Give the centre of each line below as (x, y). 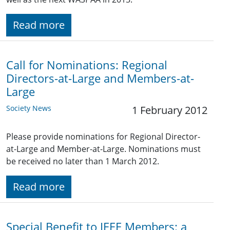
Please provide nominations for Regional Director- (103, 137)
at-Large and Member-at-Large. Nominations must (103, 149)
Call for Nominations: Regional (87, 65)
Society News (29, 108)
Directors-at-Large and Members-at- (100, 79)
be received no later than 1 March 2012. (83, 161)
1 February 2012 (170, 110)
